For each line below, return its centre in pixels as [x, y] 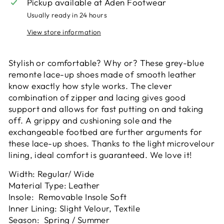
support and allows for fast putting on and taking [106, 109]
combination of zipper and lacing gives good [97, 97]
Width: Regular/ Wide [51, 174]
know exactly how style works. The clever [90, 86]
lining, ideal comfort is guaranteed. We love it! [100, 155]
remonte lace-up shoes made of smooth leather [102, 74]
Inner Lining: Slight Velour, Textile [74, 208]
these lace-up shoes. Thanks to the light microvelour [112, 143]
